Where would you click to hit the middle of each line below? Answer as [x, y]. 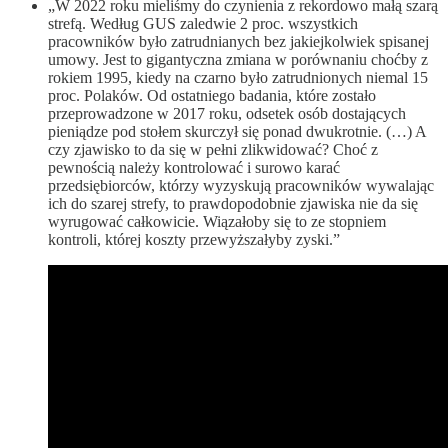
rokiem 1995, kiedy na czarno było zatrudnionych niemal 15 [238, 77]
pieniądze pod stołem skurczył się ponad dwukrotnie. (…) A [237, 131]
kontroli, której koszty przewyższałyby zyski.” [194, 239]
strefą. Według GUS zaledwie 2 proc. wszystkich [203, 23]
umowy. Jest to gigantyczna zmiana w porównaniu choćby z [238, 59]
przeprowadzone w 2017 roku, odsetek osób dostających [227, 113]
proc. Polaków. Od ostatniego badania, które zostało [212, 95]
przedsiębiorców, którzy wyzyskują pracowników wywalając [241, 185]
